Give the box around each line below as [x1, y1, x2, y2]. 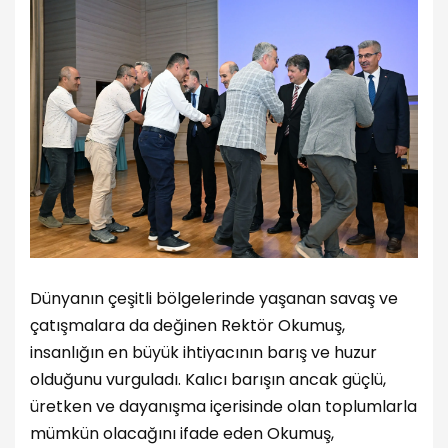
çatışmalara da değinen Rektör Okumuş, [30, 314, 345, 338]
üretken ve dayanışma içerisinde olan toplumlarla [30, 395, 417, 419]
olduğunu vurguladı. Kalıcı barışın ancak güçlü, [30, 368, 386, 392]
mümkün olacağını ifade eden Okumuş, [30, 422, 334, 446]
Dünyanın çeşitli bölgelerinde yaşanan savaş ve [30, 287, 398, 311]
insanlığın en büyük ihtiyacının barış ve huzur [30, 341, 377, 365]
